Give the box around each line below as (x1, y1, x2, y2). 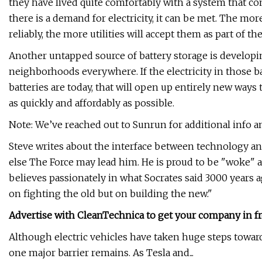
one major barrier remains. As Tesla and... (9, 247, 194, 259)
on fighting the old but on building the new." (9, 188, 212, 200)
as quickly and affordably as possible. (9, 97, 174, 109)
